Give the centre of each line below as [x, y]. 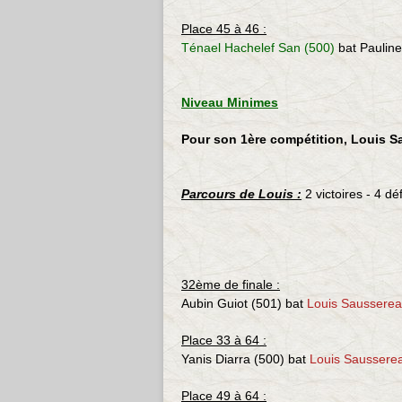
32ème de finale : [231, 284]
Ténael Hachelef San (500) [258, 48]
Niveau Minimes [230, 102]
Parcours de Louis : [241, 194]
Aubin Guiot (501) [232, 303]
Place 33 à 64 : [224, 340]
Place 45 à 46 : [224, 29]
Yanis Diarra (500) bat [245, 359]
